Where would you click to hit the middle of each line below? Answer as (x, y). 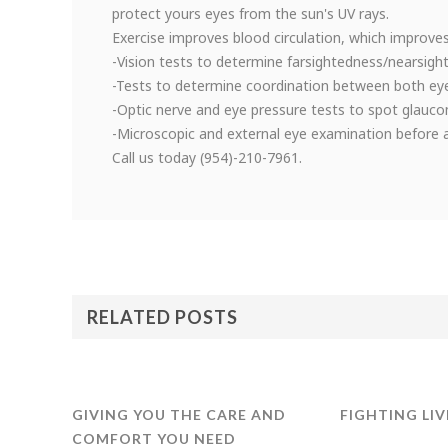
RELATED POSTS (162, 316)
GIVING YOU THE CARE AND (179, 414)
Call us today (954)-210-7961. (207, 157)
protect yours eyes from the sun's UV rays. (250, 13)
